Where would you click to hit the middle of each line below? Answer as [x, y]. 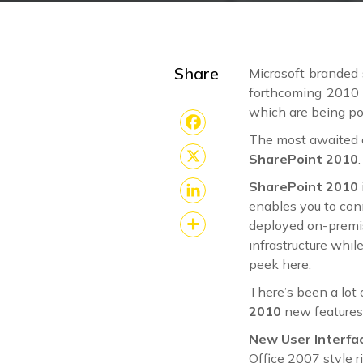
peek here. [280, 264]
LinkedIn [213, 214]
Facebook [218, 146]
